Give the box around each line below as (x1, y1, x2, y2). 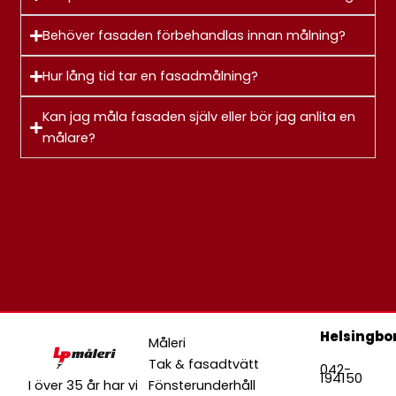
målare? (42, 129, 95, 148)
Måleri (148, 334, 187, 353)
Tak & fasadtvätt (148, 355, 260, 374)
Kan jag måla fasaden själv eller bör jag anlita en (42, 108, 355, 126)
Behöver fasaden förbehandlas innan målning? (42, 27, 346, 45)
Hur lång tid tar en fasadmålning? (42, 67, 258, 86)
